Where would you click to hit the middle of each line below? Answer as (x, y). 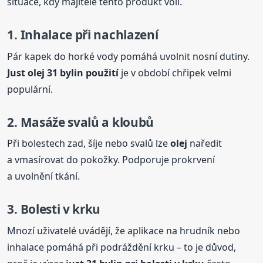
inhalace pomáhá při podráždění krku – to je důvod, (122, 247)
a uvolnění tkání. (44, 176)
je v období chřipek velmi (175, 73)
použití (101, 73)
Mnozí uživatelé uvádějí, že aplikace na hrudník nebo (124, 230)
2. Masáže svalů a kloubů (80, 122)
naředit (205, 144)
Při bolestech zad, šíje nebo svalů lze (89, 144)
